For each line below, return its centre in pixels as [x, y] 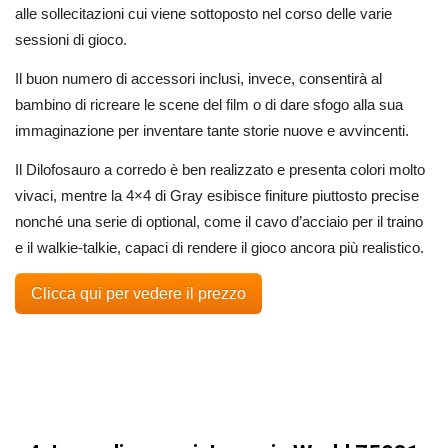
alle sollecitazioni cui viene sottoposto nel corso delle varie [203, 13]
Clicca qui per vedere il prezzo [138, 294]
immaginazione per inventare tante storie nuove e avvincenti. [212, 130]
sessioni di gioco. [71, 39]
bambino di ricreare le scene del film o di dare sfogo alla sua [209, 104]
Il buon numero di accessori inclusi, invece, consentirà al [198, 78]
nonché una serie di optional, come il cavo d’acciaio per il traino [219, 221]
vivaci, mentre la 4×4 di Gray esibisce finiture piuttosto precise [217, 195]
